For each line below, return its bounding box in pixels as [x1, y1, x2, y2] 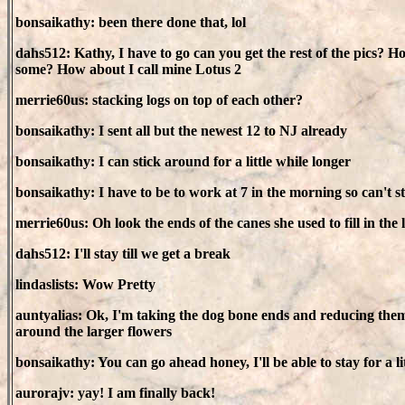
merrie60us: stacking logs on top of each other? [15, 92, 303, 108]
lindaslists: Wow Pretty [15, 277, 155, 292]
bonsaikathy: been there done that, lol [15, 14, 246, 30]
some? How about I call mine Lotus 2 [15, 61, 241, 77]
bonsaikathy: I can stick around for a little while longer [15, 154, 351, 169]
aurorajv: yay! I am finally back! [15, 385, 215, 400]
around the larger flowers [15, 324, 172, 339]
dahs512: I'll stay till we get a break [15, 246, 231, 261]
